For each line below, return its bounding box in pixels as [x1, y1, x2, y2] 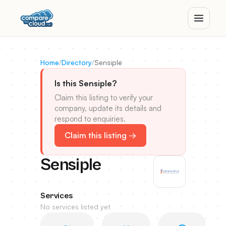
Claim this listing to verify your [54, 93, 153, 102]
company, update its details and [54, 103, 161, 113]
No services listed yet [40, 202, 110, 211]
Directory [62, 58, 92, 67]
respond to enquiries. [54, 114, 126, 124]
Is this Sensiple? [54, 78, 117, 88]
